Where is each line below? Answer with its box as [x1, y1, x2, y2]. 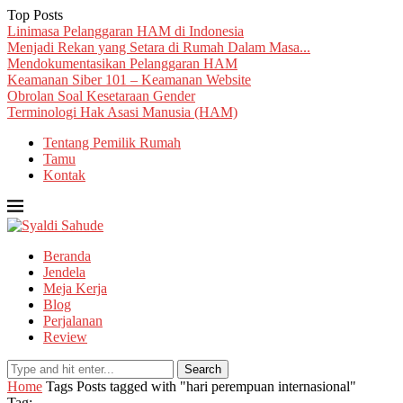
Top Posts [7, 7, 63, 22]
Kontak [43, 167, 85, 183]
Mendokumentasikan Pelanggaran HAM [7, 56, 237, 71]
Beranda [43, 248, 91, 264]
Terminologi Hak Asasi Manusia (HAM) [7, 104, 237, 120]
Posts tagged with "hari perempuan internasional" [76, 379, 356, 394]
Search [184, 363, 221, 376]
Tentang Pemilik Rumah [43, 135, 181, 150]
